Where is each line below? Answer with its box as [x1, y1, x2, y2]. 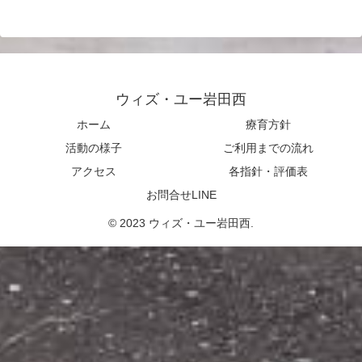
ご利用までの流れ [223, 141, 314, 155]
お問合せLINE [145, 188, 217, 202]
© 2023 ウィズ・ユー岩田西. [108, 217, 254, 230]
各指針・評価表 [229, 165, 308, 179]
